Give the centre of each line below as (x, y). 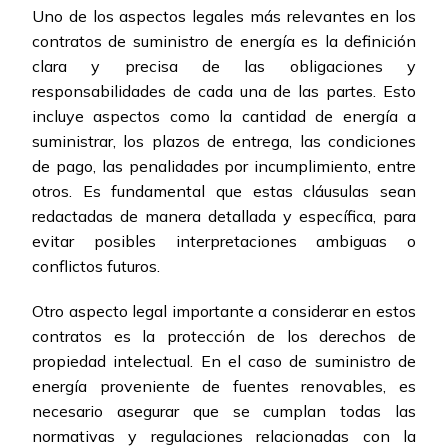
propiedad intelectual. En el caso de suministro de (224, 361)
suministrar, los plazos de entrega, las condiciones (224, 141)
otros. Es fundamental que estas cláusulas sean (224, 191)
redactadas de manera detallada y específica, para (224, 216)
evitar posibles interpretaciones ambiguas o (224, 241)
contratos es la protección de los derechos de (224, 336)
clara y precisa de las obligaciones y (224, 66)
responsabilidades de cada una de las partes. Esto (224, 91)
